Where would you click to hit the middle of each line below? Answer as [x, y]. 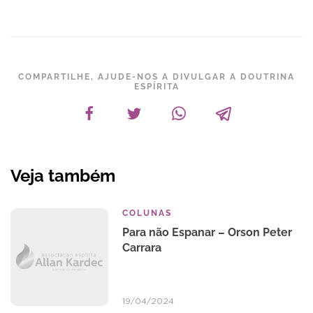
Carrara [142, 248]
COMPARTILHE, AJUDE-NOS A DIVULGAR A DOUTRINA [156, 77]
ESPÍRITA [156, 87]
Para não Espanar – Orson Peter [207, 232]
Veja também [63, 176]
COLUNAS [147, 213]
